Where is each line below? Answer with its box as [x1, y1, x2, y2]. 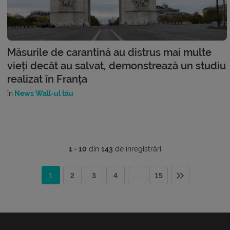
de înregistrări [113, 144, 161, 153]
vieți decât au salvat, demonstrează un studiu [7, 59, 226, 72]
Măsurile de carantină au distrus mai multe [7, 46, 212, 59]
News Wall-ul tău [13, 89, 73, 98]
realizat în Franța [7, 72, 87, 85]
